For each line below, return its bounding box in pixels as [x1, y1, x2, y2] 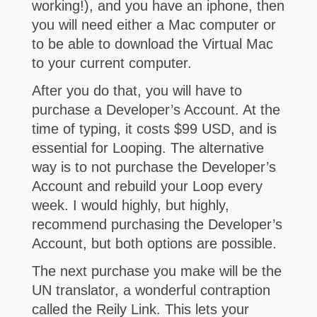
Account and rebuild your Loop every [31, 178, 263, 195]
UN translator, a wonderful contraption [31, 282, 270, 299]
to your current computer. [31, 55, 196, 71]
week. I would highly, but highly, [31, 197, 229, 214]
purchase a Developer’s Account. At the [31, 102, 280, 118]
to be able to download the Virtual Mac [31, 36, 273, 52]
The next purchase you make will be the [31, 263, 282, 279]
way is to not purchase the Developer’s [31, 159, 276, 175]
